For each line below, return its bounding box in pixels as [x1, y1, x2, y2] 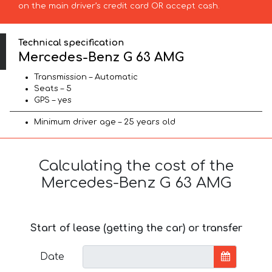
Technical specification [18, 37, 124, 47]
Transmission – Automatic [34, 73, 138, 82]
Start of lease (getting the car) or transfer [30, 223, 242, 234]
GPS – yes [34, 96, 72, 105]
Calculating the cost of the [38, 158, 234, 175]
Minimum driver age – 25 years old [34, 118, 175, 127]
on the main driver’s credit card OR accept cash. [18, 1, 220, 10]
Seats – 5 [34, 84, 72, 93]
